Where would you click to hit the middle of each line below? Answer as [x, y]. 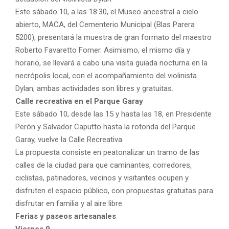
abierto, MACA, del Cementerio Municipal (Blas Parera [105, 24]
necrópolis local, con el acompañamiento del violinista [106, 75]
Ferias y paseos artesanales [66, 216]
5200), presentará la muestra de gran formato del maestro [113, 37]
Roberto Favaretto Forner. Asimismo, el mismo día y [103, 50]
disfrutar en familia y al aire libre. [70, 203]
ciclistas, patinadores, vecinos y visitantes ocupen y [102, 178]
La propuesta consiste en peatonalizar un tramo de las [107, 152]
